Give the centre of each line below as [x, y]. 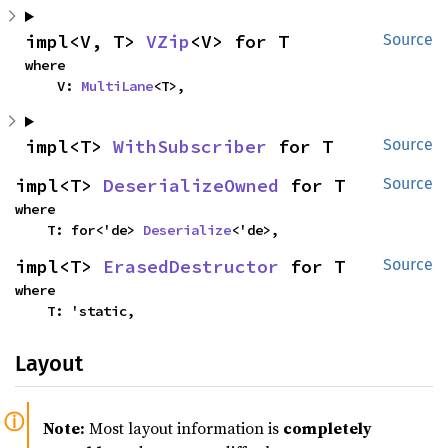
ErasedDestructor [191, 266]
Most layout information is [184, 428]
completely [327, 428]
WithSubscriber [190, 146]
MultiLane [117, 86]
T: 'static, [91, 311]
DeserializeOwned [191, 185]
